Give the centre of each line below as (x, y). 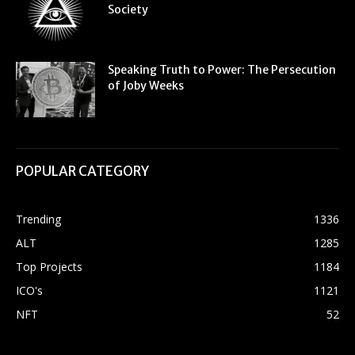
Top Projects (49, 267)
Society (128, 10)
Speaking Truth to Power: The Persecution (222, 70)
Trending (38, 219)
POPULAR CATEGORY (82, 172)
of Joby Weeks (146, 86)
